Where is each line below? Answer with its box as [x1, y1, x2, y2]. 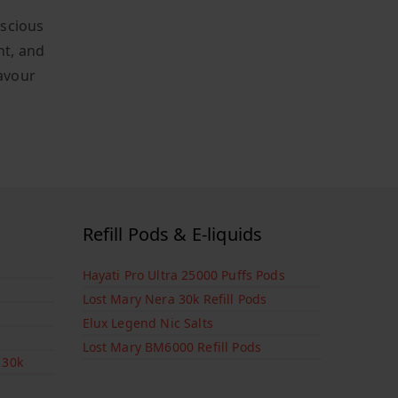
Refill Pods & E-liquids [82, 222, 263, 247]
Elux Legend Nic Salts [82, 314, 213, 332]
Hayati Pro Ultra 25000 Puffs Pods [82, 267, 285, 284]
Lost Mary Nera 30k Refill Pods [82, 291, 267, 308]
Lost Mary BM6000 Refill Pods [82, 338, 261, 356]
